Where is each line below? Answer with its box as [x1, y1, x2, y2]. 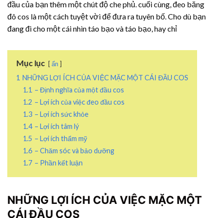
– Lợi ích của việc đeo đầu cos [35, 97, 125, 106]
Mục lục [16, 58, 45, 68]
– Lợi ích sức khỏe [35, 109, 89, 118]
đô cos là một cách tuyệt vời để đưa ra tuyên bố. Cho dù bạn [7, 11, 206, 21]
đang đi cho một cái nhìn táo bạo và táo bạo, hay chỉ [7, 23, 177, 33]
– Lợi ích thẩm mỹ [35, 134, 87, 143]
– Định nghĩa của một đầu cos [35, 85, 124, 94]
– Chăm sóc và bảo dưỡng [35, 146, 114, 155]
